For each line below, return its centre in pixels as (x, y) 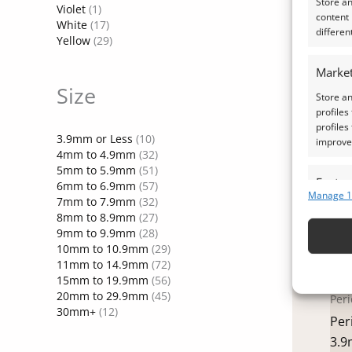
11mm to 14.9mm (103, 265)
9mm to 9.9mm (96, 233)
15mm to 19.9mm (103, 280)
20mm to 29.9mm (103, 296)
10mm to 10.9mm (103, 249)
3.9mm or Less (95, 139)
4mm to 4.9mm (96, 155)
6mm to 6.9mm (96, 186)
